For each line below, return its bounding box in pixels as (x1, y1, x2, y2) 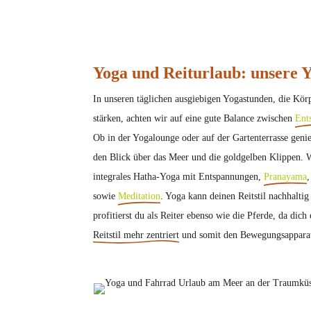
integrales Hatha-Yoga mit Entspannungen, (93, 171, 264, 183)
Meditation (118, 191, 161, 202)
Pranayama (264, 171, 308, 183)
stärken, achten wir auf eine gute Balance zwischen (93, 113, 296, 124)
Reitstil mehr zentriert (93, 230, 180, 241)
